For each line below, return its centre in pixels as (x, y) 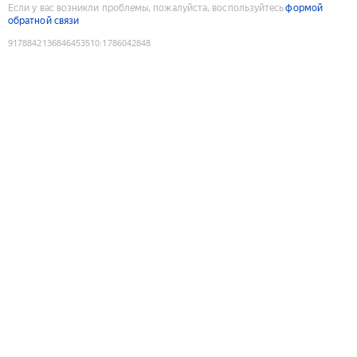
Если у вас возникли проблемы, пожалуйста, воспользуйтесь (146, 8)
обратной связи (44, 20)
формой (304, 8)
